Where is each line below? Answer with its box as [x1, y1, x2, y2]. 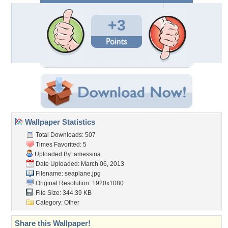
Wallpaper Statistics [23, 118, 95, 126]
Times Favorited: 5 [34, 141, 87, 148]
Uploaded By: [33, 151, 74, 158]
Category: [34, 199, 64, 206]
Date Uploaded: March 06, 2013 [34, 160, 124, 167]
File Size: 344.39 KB [34, 189, 92, 196]
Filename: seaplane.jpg [34, 170, 101, 177]
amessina [74, 151, 101, 158]
